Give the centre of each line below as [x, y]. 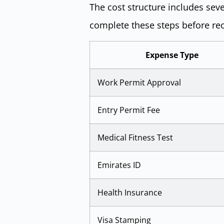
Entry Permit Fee [128, 110]
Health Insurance [129, 192]
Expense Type [172, 55]
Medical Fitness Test [135, 137]
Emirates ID [119, 165]
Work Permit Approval [139, 82]
